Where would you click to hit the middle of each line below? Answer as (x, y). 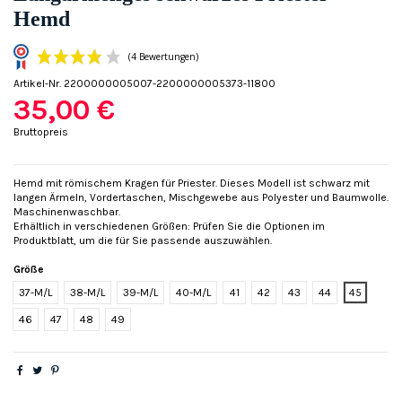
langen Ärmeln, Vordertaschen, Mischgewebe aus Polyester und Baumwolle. (201, 198)
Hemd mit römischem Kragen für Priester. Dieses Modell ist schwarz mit (192, 184)
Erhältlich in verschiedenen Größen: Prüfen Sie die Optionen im (169, 227)
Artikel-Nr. (37, 84)
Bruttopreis (41, 132)
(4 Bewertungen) (192, 208)
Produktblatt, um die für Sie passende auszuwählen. (143, 241)
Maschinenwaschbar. (67, 212)
